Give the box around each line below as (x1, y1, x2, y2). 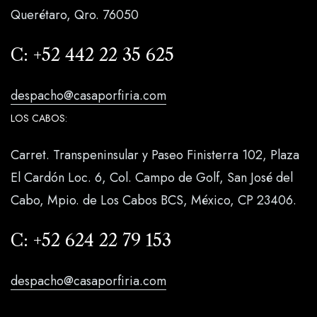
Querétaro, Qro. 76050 (11, 6, 139, 25)
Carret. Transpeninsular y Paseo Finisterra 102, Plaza (11, 146, 299, 165)
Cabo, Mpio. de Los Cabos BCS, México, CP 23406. (11, 191, 296, 210)
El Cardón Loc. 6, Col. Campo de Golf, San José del (11, 168, 293, 188)
